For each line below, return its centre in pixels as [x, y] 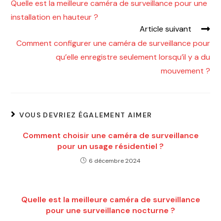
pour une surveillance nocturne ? [110, 210]
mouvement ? [185, 71]
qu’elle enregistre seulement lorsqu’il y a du [133, 57]
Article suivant [165, 29]
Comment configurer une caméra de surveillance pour [113, 43]
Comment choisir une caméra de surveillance [110, 135]
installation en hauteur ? [55, 17]
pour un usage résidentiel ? [110, 146]
